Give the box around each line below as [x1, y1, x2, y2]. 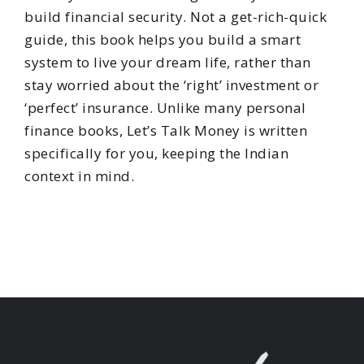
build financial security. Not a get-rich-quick [24, 6, 327, 26]
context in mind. [24, 166, 134, 185]
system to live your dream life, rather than [24, 52, 311, 71]
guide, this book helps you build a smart [24, 29, 301, 49]
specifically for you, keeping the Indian [24, 143, 288, 162]
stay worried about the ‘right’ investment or [24, 75, 318, 94]
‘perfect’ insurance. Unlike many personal [24, 97, 306, 117]
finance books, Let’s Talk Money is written [24, 120, 307, 140]
